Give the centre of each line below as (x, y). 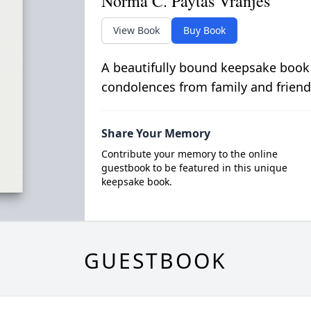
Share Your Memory (155, 134)
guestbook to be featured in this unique (194, 168)
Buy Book (204, 31)
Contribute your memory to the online (189, 154)
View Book (136, 31)
